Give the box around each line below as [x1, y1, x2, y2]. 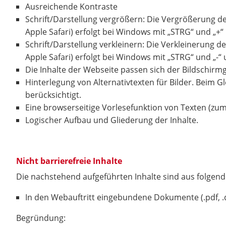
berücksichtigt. [25, 89, 81, 100]
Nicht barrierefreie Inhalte [16, 155, 122, 166]
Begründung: [16, 212, 66, 223]
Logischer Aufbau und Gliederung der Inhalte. [25, 115, 198, 126]
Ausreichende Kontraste [25, 1, 118, 12]
